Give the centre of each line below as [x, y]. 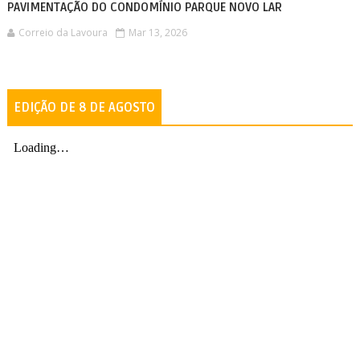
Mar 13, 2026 [157, 33]
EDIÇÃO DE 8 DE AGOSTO [84, 108]
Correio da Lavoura [63, 33]
